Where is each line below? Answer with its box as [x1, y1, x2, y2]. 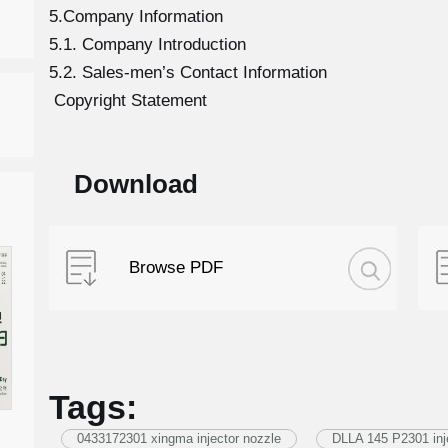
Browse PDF [129, 258, 224, 277]
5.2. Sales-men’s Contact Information [48, 63, 327, 82]
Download [73, 169, 198, 199]
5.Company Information [48, 7, 223, 26]
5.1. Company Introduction [48, 35, 246, 54]
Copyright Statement [48, 91, 207, 110]
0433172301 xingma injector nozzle [76, 431, 281, 446]
